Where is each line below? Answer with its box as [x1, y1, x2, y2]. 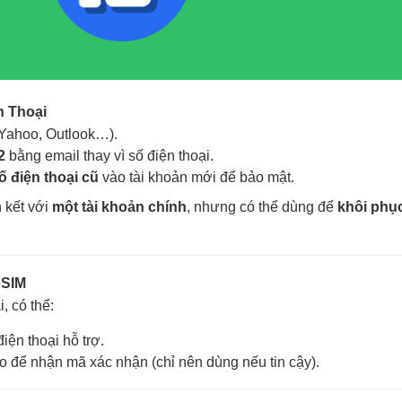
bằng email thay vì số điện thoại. [5, 148, 214, 163]
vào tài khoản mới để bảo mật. [99, 170, 294, 185]
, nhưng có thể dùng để [187, 199, 337, 214]
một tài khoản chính [52, 199, 187, 214]
